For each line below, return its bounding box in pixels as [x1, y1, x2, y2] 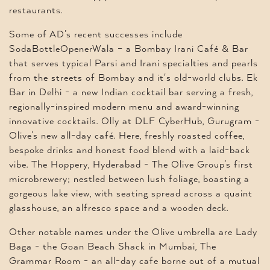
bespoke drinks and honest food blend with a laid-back [9, 145, 250, 156]
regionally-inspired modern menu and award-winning [9, 101, 239, 113]
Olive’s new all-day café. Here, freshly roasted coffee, [9, 130, 245, 142]
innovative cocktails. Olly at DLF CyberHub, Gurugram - [9, 116, 260, 127]
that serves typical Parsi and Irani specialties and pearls [9, 58, 258, 69]
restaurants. [9, 5, 63, 16]
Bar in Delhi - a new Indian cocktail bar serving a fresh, [9, 87, 253, 98]
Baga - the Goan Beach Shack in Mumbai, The [9, 241, 216, 253]
